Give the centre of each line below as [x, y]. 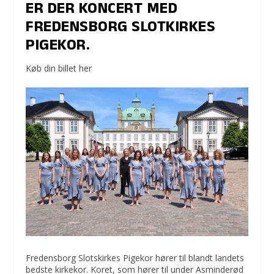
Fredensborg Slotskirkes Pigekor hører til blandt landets [135, 258]
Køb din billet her [59, 68]
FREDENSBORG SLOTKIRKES [121, 28]
